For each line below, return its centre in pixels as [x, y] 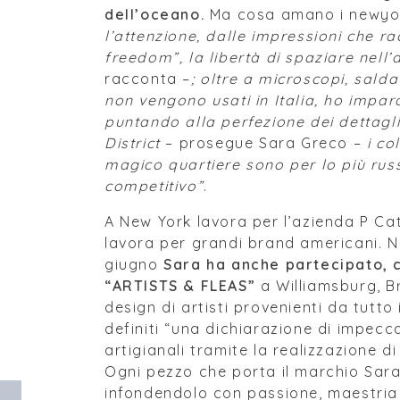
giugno [134, 264]
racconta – [148, 79]
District [133, 143]
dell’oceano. [155, 14]
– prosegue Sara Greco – [263, 143]
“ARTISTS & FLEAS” [180, 286]
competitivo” [154, 186]
